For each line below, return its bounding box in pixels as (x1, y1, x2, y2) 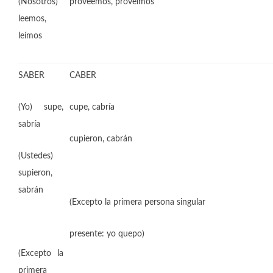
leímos (18, 32, 42, 40)
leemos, (18, 15, 46, 23)
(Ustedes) (18, 152, 53, 160)
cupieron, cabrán (69, 135, 132, 143)
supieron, (18, 169, 52, 177)
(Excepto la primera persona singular (69, 198, 205, 207)
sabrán (18, 186, 43, 194)
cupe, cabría (69, 103, 115, 112)
